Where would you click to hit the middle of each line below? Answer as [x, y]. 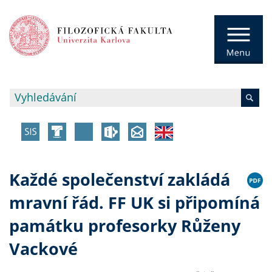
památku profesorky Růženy [125, 226]
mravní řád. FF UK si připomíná [134, 203]
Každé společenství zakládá [120, 180]
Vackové [43, 249]
